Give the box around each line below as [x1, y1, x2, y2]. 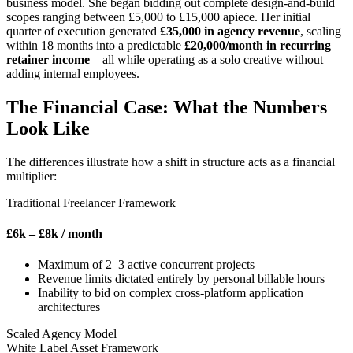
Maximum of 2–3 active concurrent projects [38, 258, 255, 272]
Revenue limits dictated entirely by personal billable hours [38, 272, 325, 286]
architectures [38, 300, 100, 314]
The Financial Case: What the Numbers [6, 96, 327, 117]
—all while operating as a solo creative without [90, 52, 323, 66]
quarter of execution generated [6, 24, 160, 38]
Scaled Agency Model [6, 327, 117, 341]
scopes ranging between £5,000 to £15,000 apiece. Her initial [6, 9, 310, 24]
